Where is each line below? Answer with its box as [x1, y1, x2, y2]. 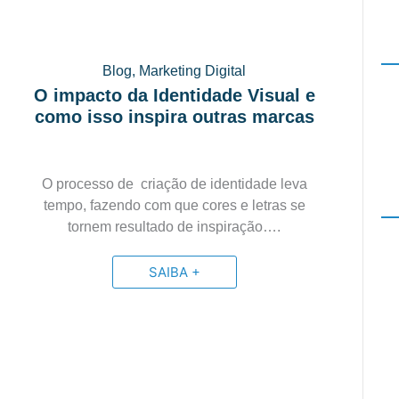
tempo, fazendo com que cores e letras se [43, 198, 305, 213]
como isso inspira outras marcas [34, 107, 314, 126]
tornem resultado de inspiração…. [68, 219, 281, 234]
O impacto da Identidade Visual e [33, 85, 315, 105]
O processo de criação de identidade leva [41, 176, 307, 191]
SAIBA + [148, 264, 200, 281]
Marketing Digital [139, 63, 247, 78]
